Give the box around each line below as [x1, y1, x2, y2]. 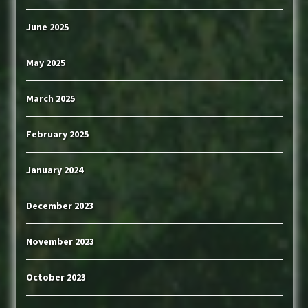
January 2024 [25, 164, 83, 176]
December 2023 [25, 199, 93, 212]
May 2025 [25, 56, 65, 69]
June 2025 [25, 21, 69, 33]
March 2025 [25, 92, 75, 104]
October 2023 [25, 271, 86, 283]
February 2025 [25, 128, 89, 140]
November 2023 [25, 235, 94, 247]
